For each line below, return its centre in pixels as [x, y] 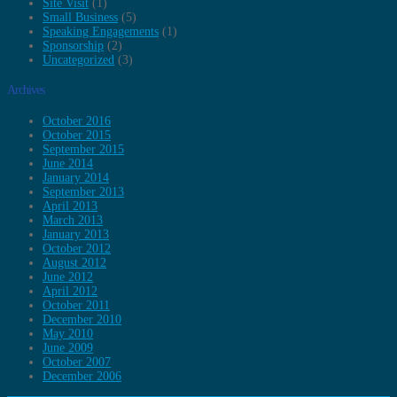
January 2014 [76, 177]
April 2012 [70, 291]
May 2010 [68, 333]
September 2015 [83, 149]
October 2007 [77, 362]
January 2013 [76, 234]
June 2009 [68, 347]
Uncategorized [78, 59]
